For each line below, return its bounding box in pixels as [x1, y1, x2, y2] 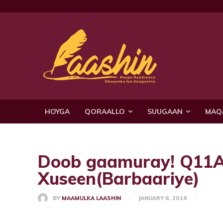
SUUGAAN [147, 107, 183, 116]
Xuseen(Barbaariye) [38, 167, 200, 189]
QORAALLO [85, 107, 125, 116]
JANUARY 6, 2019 [138, 194, 187, 202]
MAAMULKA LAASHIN [62, 194, 121, 202]
